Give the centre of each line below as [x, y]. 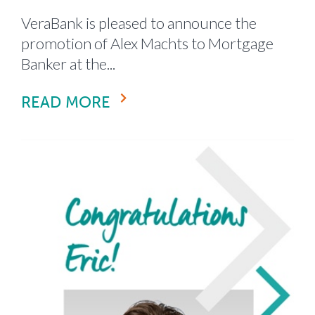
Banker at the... [68, 63]
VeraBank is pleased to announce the [139, 22]
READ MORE [66, 102]
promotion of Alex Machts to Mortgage [147, 43]
